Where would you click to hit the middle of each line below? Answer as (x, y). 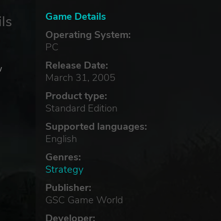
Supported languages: (96, 127)
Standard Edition (81, 108)
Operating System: (88, 35)
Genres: (63, 157)
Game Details (75, 17)
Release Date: (76, 65)
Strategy (64, 169)
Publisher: (68, 188)
